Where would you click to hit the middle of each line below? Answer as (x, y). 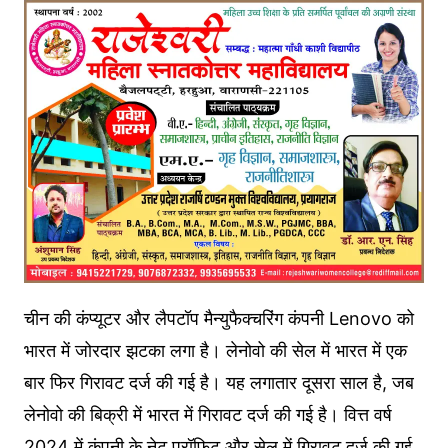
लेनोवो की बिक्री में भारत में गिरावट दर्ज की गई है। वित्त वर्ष (207, 415)
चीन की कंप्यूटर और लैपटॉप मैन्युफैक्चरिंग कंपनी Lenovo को (218, 319)
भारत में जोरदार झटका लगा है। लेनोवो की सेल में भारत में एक (215, 351)
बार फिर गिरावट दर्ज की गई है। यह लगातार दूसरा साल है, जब (218, 383)
